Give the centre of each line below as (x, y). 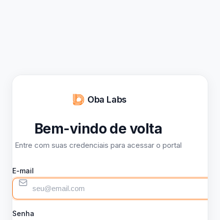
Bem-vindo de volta (98, 128)
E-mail (23, 170)
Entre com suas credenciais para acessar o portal (98, 145)
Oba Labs (107, 99)
